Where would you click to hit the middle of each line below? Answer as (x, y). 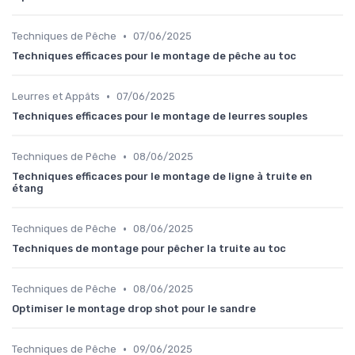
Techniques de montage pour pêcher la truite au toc (149, 249)
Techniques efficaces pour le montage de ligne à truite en (162, 177)
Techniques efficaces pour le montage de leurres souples (160, 116)
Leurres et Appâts (56, 97)
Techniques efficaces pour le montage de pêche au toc (154, 56)
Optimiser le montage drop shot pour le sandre (134, 309)
